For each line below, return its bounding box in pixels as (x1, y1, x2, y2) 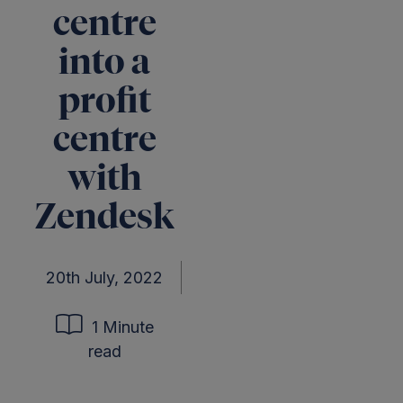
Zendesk (34, 201, 175, 237)
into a (58, 46, 150, 82)
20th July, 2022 (45, 268, 163, 287)
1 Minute (86, 318, 154, 336)
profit (58, 85, 151, 121)
